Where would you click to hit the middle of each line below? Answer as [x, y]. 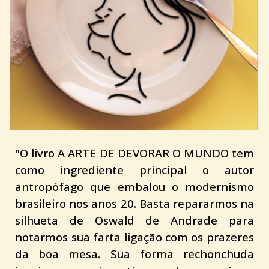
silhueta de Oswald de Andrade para [134, 220]
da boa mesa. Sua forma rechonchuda [134, 254]
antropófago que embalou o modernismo [134, 187]
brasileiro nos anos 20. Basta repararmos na [134, 204]
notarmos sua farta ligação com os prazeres [134, 237]
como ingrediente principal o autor [134, 170]
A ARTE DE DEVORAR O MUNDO [143, 153]
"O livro [37, 153]
